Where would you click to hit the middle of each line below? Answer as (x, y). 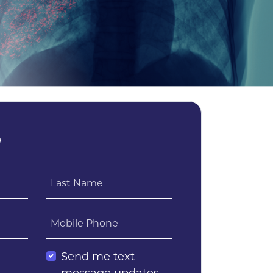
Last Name (77, 183)
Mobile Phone (84, 224)
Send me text (98, 257)
